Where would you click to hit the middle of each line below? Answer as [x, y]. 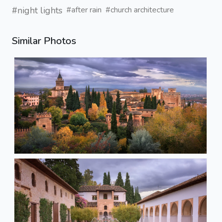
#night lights [37, 10]
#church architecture [140, 10]
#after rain [84, 10]
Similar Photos [44, 41]
